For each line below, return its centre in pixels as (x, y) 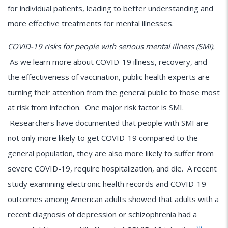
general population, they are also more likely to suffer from (111, 153)
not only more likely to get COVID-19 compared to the (103, 138)
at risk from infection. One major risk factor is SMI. (96, 108)
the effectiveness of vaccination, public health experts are (109, 77)
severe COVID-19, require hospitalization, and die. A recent (112, 169)
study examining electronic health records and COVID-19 (107, 184)
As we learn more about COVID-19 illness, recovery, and (107, 62)
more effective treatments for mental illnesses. (91, 24)
